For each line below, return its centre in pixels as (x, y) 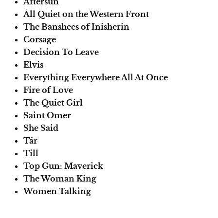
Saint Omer (47, 115)
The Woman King (60, 178)
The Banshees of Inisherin (76, 27)
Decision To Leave (61, 52)
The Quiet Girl (53, 102)
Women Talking (57, 191)
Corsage (40, 39)
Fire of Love (48, 90)
